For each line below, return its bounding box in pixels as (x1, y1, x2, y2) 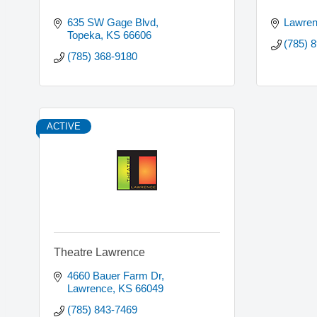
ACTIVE (47, 121, 81, 132)
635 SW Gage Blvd (67, 16, 156, 29)
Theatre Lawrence (54, 246, 145, 259)
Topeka (67, 29, 100, 42)
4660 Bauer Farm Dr (67, 270, 161, 282)
